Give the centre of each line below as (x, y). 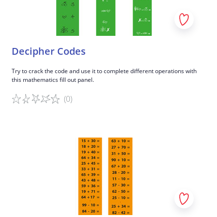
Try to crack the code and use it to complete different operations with (104, 71)
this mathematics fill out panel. (53, 80)
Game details (34, 129)
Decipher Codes (49, 51)
